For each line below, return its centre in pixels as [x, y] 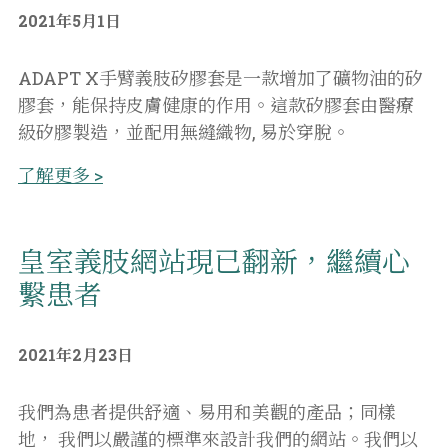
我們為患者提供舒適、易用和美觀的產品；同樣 [207, 412]
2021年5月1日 [69, 20]
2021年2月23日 [75, 354]
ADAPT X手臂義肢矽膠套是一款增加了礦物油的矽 [220, 78]
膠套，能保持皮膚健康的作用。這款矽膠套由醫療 [216, 105]
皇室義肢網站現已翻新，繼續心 [214, 261]
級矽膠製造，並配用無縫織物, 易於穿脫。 [184, 132]
